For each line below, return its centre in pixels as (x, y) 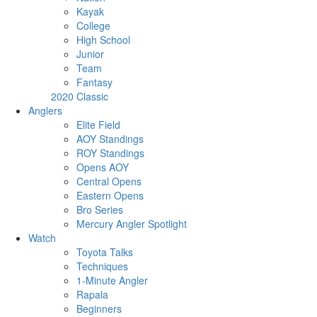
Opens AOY (103, 167)
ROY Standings (110, 153)
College (93, 26)
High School (103, 40)
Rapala (92, 295)
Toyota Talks (105, 252)
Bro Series (100, 210)
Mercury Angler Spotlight (132, 224)
